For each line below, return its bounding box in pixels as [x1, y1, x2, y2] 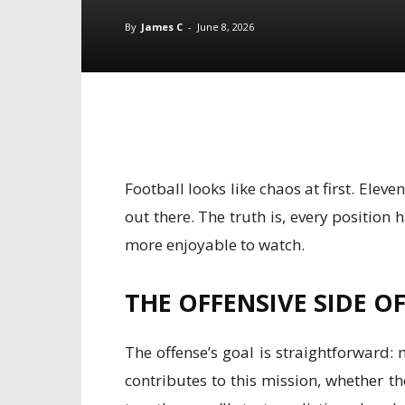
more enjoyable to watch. [125, 234, 305, 255]
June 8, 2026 [197, 20, 254, 33]
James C [141, 20, 183, 33]
